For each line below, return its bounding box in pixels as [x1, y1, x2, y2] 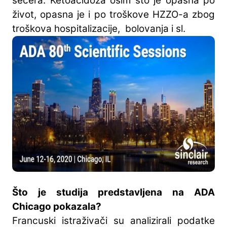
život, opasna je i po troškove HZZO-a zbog [12, 9, 215, 21]
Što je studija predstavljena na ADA [12, 186, 215, 198]
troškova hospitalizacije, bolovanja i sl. [12, 23, 185, 35]
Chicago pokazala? [12, 200, 101, 212]
